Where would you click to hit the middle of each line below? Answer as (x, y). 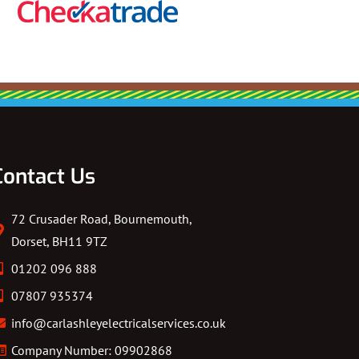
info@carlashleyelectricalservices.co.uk (119, 323)
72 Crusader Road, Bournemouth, (101, 219)
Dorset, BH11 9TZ (59, 242)
